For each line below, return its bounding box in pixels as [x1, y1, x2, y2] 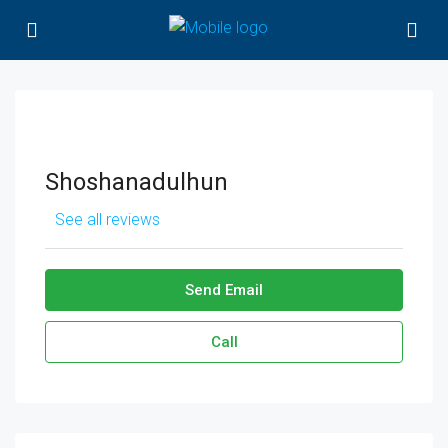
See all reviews [55, 210, 160, 229]
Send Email [185, 281, 263, 299]
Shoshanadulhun [45, 168, 228, 196]
